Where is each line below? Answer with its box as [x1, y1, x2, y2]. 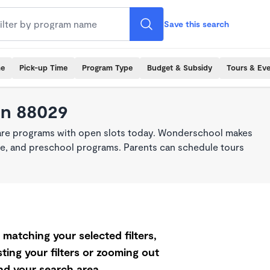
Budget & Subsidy [147, 63, 212, 72]
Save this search [164, 19, 229, 29]
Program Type [82, 63, 133, 72]
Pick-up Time [19, 63, 67, 72]
